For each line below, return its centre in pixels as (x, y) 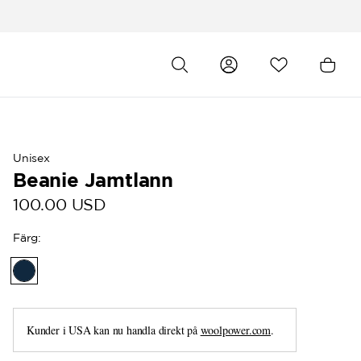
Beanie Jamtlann (93, 180)
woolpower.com (236, 330)
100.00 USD (60, 204)
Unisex (31, 158)
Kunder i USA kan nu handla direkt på (114, 330)
